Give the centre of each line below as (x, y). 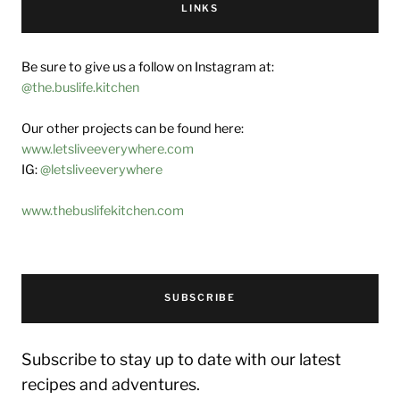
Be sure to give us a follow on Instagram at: (148, 67)
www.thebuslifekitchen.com (103, 211)
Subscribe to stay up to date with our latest (181, 359)
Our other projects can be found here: (133, 129)
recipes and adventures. (111, 384)
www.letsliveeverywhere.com (108, 149)
